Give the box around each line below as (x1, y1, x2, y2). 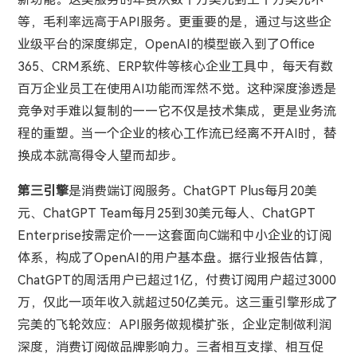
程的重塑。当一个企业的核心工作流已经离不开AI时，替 (17, 126, 336, 142)
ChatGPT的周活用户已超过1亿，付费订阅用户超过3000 (17, 273, 336, 288)
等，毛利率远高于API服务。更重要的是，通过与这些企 (17, 14, 331, 30)
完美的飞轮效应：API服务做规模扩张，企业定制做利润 (17, 317, 331, 333)
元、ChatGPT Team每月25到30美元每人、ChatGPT (17, 206, 316, 222)
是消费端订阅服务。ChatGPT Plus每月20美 (68, 183, 317, 199)
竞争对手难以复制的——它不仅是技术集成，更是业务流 (17, 104, 336, 120)
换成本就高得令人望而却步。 (17, 148, 183, 164)
